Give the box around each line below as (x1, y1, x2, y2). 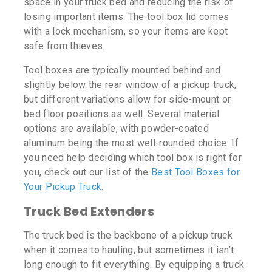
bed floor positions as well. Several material (24, 108, 220, 120)
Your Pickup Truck (24, 181, 102, 193)
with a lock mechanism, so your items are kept (24, 25, 228, 38)
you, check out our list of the (24, 166, 151, 178)
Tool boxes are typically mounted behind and (24, 64, 221, 76)
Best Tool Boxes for (151, 166, 240, 178)
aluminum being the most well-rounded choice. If (24, 137, 239, 149)
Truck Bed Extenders (24, 203, 155, 220)
